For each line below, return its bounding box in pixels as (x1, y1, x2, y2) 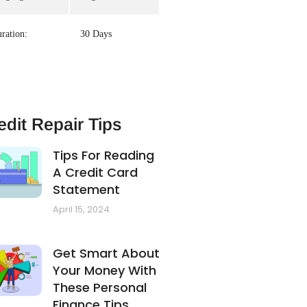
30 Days (79, 29, 112, 40)
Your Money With (53, 262, 157, 280)
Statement (53, 181, 121, 199)
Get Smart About (53, 245, 160, 262)
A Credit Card (53, 164, 138, 182)
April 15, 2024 (53, 203, 110, 217)
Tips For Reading (53, 147, 155, 164)
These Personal (53, 279, 147, 297)
